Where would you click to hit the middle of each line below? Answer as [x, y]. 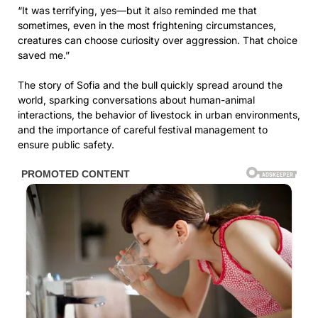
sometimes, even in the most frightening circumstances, [147, 25]
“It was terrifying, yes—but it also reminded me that [137, 10]
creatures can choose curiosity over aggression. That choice [158, 40]
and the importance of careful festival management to [143, 129]
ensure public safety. [66, 144]
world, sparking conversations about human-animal [136, 99]
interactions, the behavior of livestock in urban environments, [159, 114]
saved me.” [44, 55]
